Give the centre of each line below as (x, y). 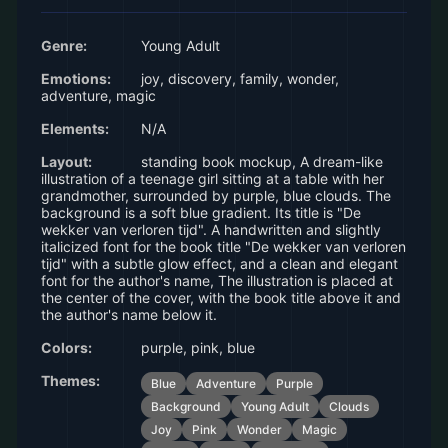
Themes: (70, 380)
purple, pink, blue (196, 347)
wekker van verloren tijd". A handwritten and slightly (211, 229)
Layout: (66, 161)
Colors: (66, 347)
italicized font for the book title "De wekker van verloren (223, 246)
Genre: (64, 45)
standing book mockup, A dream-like (260, 161)
